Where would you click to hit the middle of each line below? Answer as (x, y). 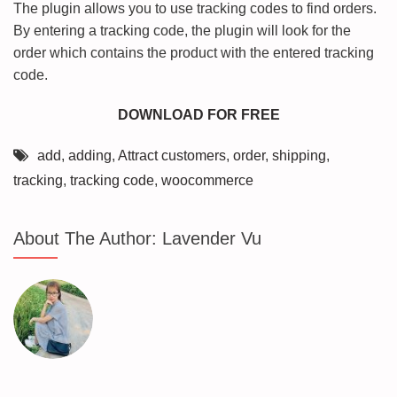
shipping (299, 156)
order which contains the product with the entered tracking (194, 53)
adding (90, 156)
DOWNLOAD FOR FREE (198, 115)
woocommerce (207, 180)
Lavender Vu (212, 238)
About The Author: (88, 238)
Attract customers (172, 156)
